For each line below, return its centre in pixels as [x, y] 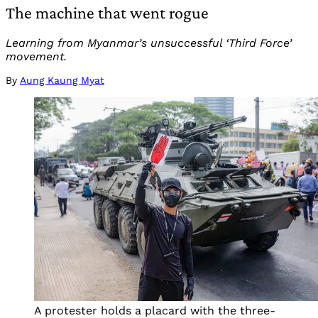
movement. [36, 57]
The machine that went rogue [107, 13]
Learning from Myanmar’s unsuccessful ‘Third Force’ [149, 43]
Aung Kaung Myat [62, 81]
